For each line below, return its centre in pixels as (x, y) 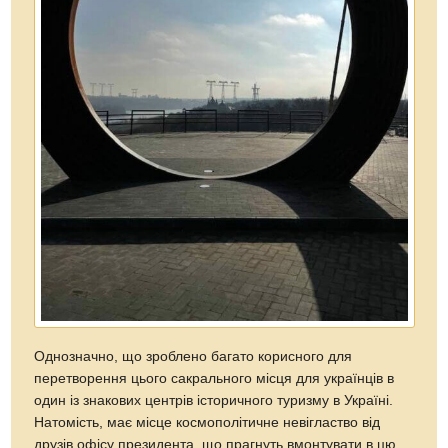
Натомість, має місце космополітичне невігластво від (207, 422)
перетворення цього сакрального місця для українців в (214, 378)
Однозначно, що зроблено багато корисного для (193, 356)
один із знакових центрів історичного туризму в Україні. (214, 400)
